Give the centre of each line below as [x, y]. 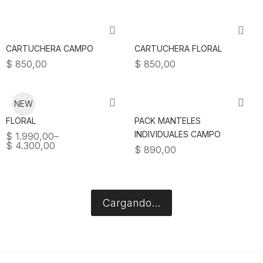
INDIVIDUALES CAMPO [178, 134]
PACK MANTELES [168, 121]
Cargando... [131, 203]
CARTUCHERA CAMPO [50, 48]
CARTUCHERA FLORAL [178, 48]
